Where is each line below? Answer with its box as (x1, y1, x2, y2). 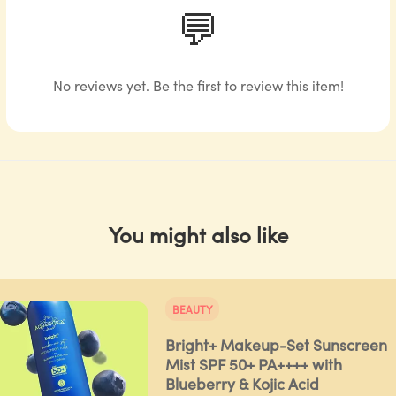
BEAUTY (171, 301, 212, 316)
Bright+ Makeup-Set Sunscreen (164, 332, 387, 355)
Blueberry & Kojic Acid (164, 371, 319, 394)
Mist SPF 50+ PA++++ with (164, 352, 342, 375)
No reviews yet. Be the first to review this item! (52, 74, 344, 95)
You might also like (108, 218, 288, 248)
